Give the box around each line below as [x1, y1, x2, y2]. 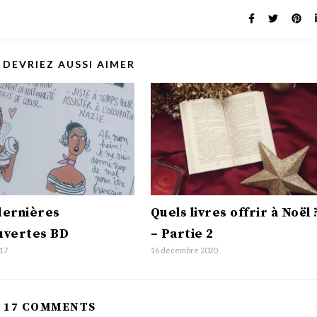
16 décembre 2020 [150, 246, 217, 255]
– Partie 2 [150, 226, 214, 243]
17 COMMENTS [4, 300, 96, 315]
